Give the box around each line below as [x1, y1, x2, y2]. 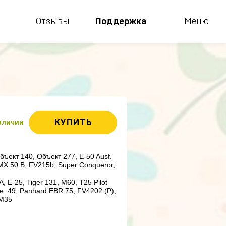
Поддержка [95, 17, 146, 26]
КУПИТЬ [54, 118, 92, 127]
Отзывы [36, 17, 70, 26]
